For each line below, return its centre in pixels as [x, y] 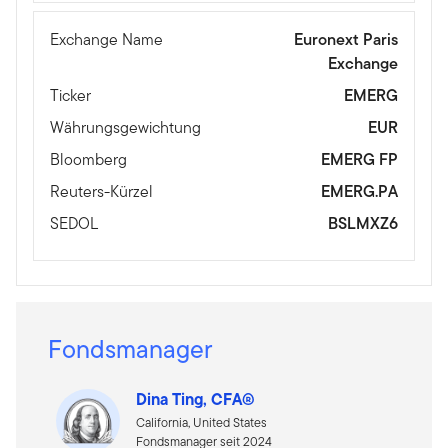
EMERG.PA [359, 192]
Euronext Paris [346, 40]
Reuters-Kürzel [101, 192]
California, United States [201, 423]
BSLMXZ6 [363, 224]
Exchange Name [106, 40]
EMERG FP [359, 160]
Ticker [70, 96]
